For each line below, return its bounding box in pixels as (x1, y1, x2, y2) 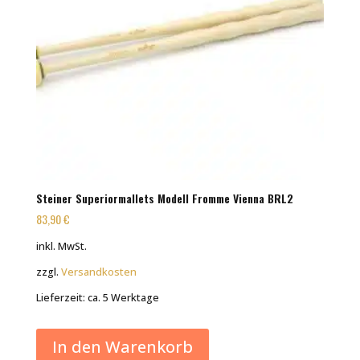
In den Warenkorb (51, 335, 193, 358)
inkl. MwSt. (35, 239, 87, 253)
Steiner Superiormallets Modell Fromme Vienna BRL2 (35, 190, 293, 207)
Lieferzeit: (35, 290, 88, 305)
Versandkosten (60, 264, 137, 279)
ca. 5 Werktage (87, 290, 159, 305)
